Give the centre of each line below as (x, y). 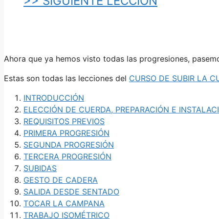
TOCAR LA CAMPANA (64, 203)
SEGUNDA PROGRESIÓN (69, 144)
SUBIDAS (40, 168)
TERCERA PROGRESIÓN (67, 156)
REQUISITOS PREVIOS (64, 121)
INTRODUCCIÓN (54, 98)
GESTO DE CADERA (61, 180)
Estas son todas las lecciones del (66, 78)
